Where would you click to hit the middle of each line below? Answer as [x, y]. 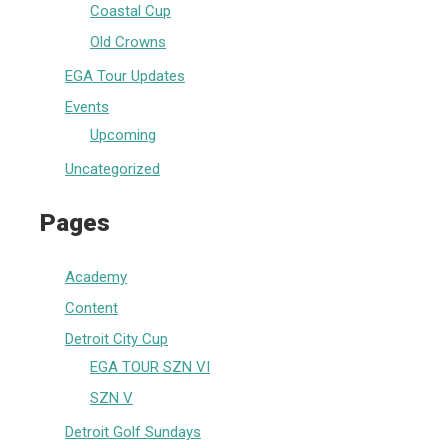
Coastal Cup [130, 11]
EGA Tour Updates [125, 76]
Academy [96, 276]
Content [91, 307]
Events [87, 107]
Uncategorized [112, 169]
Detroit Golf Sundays [133, 431]
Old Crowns [128, 42]
